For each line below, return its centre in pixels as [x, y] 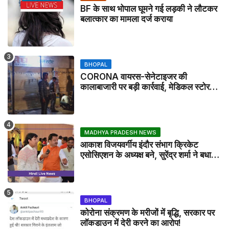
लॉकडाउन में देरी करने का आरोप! [131, 223]
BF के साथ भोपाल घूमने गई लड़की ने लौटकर [149, 8]
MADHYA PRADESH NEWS [120, 132]
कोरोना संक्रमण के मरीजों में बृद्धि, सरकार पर [147, 212]
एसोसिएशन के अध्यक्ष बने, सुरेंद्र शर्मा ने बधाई [148, 155]
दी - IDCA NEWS [112, 165]
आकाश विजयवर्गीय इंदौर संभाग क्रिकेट [139, 144]
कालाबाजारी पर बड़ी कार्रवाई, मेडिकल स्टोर [145, 87]
